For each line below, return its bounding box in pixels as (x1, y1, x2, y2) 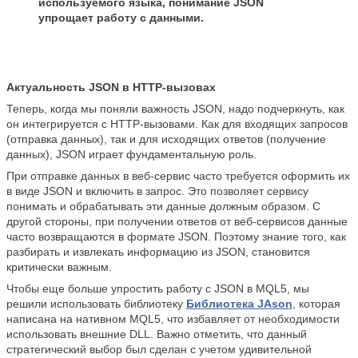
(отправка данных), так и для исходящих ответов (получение (6, 133, 326, 146)
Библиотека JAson (186, 297, 292, 311)
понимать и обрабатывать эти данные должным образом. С (6, 200, 320, 213)
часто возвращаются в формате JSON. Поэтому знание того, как (6, 230, 346, 244)
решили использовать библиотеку (6, 297, 186, 311)
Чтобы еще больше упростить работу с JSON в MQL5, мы (6, 282, 309, 296)
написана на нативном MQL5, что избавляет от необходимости (6, 312, 340, 326)
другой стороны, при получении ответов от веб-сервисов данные (6, 215, 348, 229)
